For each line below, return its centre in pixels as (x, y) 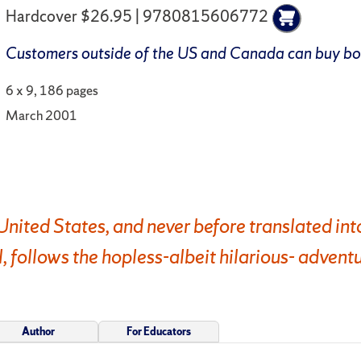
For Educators (159, 331)
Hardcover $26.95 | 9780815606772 (137, 17)
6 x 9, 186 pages (52, 91)
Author (38, 331)
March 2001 (42, 115)
